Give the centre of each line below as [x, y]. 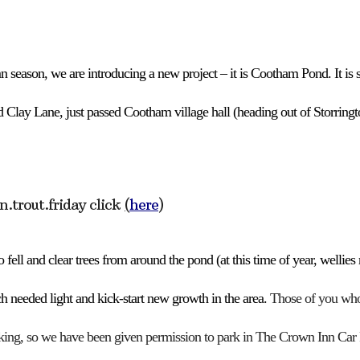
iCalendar [209, 17]
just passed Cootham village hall [149, 112]
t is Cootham [267, 73]
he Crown [290, 337]
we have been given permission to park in [148, 337]
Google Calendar [75, 17]
